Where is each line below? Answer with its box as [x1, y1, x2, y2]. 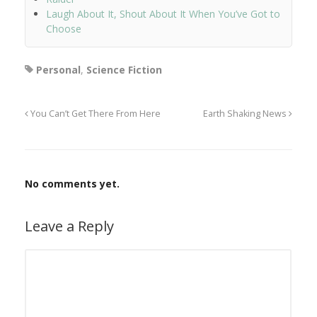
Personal [36, 63, 81, 77]
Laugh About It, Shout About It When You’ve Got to [46, 7, 280, 21]
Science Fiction [86, 63, 162, 77]
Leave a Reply [25, 217, 114, 236]
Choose [46, 22, 81, 36]
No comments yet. [25, 177, 120, 191]
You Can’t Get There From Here [28, 108, 161, 120]
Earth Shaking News [203, 108, 289, 120]
